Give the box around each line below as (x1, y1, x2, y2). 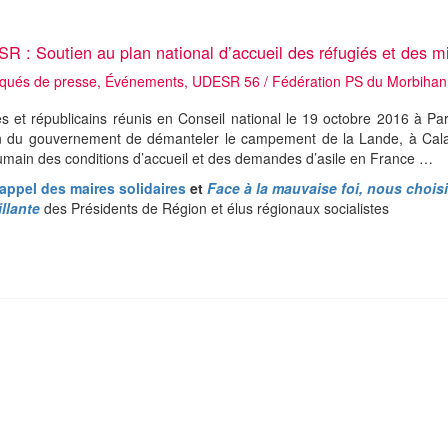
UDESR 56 (192, 71, 260, 92)
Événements (105, 71, 184, 92)
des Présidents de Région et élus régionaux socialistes (40, 197, 389, 218)
